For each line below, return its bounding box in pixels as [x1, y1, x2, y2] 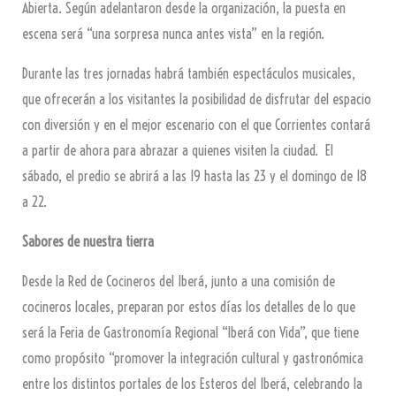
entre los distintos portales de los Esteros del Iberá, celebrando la [21, 375, 362, 393]
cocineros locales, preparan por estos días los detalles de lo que [21, 298, 355, 316]
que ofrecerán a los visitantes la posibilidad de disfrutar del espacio [21, 90, 371, 109]
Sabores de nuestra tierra [21, 232, 154, 251]
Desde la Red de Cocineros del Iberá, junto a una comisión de [21, 272, 335, 291]
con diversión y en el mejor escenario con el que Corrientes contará [21, 116, 370, 134]
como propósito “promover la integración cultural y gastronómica [21, 349, 363, 368]
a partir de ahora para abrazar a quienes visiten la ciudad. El [21, 141, 333, 160]
